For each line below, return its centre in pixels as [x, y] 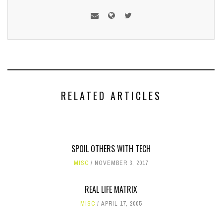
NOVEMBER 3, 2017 [121, 163]
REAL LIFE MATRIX [111, 189]
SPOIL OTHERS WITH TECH [111, 149]
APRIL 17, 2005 [121, 204]
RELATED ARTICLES [111, 96]
